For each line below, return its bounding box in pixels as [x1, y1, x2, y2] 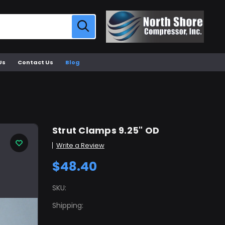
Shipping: [52, 200, 83, 211]
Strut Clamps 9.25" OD [52, 124, 160, 137]
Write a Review [56, 140, 104, 150]
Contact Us [18, 58, 54, 66]
